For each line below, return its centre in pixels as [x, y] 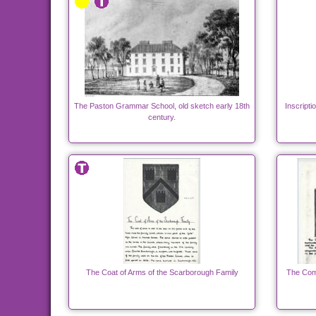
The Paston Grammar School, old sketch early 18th [162, 106]
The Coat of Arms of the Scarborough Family [162, 273]
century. [162, 117]
